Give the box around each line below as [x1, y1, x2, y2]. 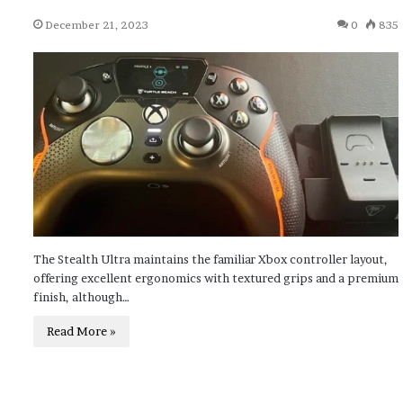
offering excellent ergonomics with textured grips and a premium [33, 271, 399, 286]
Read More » [47, 324, 116, 339]
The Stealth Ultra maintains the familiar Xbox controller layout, [33, 252, 388, 267]
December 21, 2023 [45, 17, 148, 31]
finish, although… [33, 290, 130, 305]
